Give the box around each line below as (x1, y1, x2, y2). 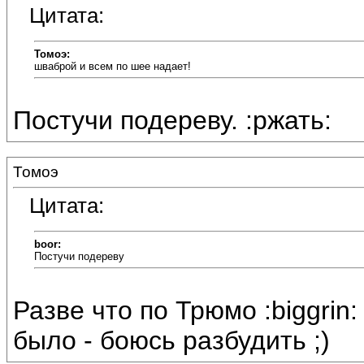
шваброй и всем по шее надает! (34, 59, 191, 72)
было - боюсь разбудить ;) (13, 326, 330, 356)
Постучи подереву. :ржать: (13, 106, 331, 136)
